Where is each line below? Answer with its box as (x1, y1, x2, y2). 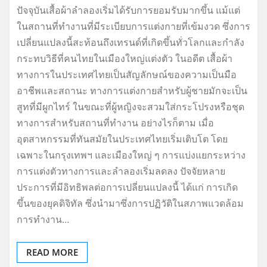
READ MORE (26, 246, 78, 259)
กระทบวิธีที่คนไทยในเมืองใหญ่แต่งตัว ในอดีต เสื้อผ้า (17, 52, 232, 66)
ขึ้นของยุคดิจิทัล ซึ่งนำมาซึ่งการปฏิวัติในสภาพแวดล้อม (17, 197, 244, 210)
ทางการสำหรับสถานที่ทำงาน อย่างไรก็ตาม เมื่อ (17, 116, 214, 130)
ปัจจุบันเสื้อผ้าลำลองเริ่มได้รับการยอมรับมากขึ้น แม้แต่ (17, 4, 240, 17)
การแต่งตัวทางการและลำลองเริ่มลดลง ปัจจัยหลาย (17, 164, 225, 178)
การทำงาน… (17, 213, 69, 226)
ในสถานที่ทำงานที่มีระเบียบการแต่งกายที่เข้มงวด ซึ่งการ (17, 20, 250, 33)
